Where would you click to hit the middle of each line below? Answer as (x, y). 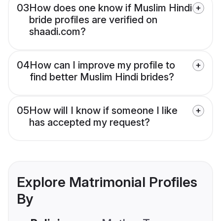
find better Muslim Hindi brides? (102, 77)
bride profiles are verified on (93, 20)
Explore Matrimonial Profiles (107, 182)
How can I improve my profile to (102, 65)
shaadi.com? (57, 32)
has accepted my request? (90, 123)
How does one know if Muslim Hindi (110, 8)
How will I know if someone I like (103, 111)
